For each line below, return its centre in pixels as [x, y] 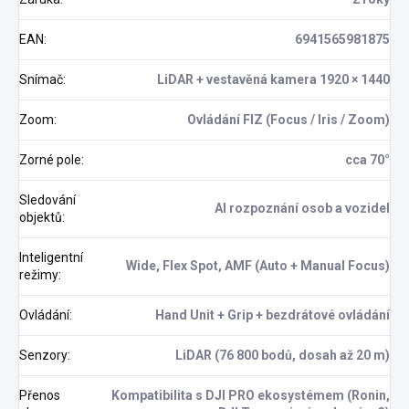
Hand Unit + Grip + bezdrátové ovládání [273, 315]
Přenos [40, 396]
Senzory [43, 356]
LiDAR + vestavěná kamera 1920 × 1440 [273, 80]
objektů [41, 218]
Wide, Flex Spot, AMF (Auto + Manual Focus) [258, 266]
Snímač [41, 80]
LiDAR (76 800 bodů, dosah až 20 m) [283, 356]
